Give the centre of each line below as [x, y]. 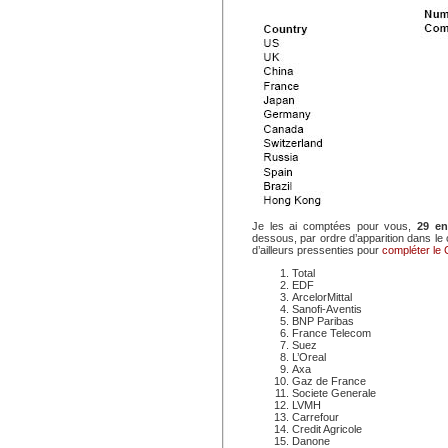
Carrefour [315, 417]
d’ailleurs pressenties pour [317, 250]
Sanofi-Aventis [327, 309]
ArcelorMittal [322, 297]
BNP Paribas [323, 321]
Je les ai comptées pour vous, [332, 226]
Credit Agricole [327, 429]
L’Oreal [309, 357]
